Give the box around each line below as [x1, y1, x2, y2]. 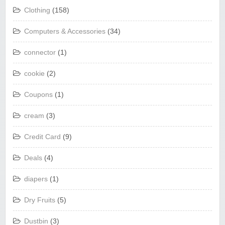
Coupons [24, 90, 53, 98]
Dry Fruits [24, 196, 55, 204]
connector [24, 48, 56, 56]
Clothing [24, 6, 50, 14]
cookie [24, 69, 45, 77]
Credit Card [24, 133, 61, 141]
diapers [24, 175, 48, 183]
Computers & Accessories [24, 27, 105, 35]
